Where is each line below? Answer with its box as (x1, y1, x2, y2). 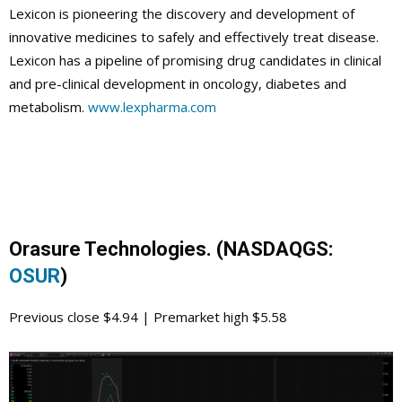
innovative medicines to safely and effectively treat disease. (9, 27, 379, 46)
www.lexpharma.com (88, 97, 216, 116)
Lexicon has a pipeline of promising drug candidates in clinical (9, 50, 381, 69)
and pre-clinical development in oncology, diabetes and (9, 74, 346, 92)
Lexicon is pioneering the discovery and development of (9, 4, 354, 22)
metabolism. (9, 97, 88, 116)
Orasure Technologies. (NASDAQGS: (9, 237, 333, 260)
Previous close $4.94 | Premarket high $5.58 (9, 307, 287, 326)
